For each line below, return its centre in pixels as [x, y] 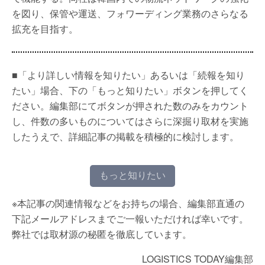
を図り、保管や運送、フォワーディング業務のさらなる [130, 13]
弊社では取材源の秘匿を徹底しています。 [102, 234]
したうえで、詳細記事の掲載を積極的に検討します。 [125, 136]
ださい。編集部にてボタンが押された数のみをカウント [130, 106]
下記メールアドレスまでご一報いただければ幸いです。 [130, 219]
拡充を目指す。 [45, 29]
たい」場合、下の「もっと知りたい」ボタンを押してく [130, 90]
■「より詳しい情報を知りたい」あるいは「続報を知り [128, 75]
